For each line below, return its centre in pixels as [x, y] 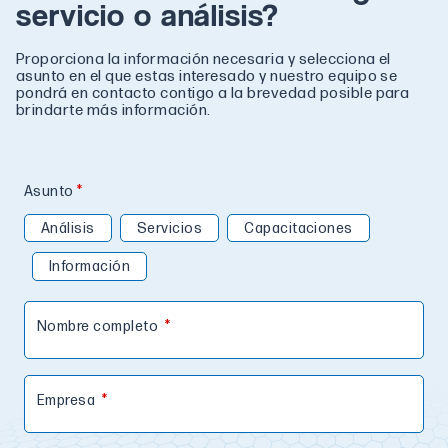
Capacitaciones [298, 228]
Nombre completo [99, 327]
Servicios [169, 228]
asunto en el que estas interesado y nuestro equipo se [207, 76]
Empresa [68, 401]
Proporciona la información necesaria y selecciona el [203, 59]
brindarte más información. [113, 110]
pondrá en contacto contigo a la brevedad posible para [213, 93]
